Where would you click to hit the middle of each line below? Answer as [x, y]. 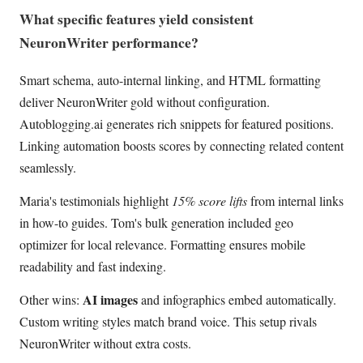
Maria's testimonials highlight [96, 200]
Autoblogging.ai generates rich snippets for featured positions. [177, 123]
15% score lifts [209, 200]
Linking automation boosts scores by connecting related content [181, 145]
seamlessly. [48, 167]
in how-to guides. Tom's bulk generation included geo [156, 222]
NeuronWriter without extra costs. [105, 344]
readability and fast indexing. [93, 266]
